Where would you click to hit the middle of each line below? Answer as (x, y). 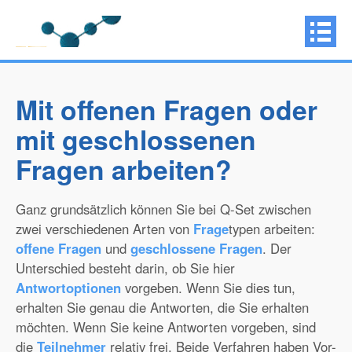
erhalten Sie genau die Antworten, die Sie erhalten (162, 307)
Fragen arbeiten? (124, 169)
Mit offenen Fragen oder (167, 109)
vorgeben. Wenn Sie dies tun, (208, 288)
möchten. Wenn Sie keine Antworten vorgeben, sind (166, 327)
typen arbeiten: (272, 229)
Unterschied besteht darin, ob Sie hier (125, 268)
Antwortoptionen (68, 288)
